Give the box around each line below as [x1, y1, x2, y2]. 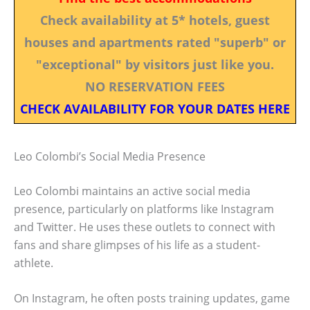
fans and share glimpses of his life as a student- [14, 237, 260, 253]
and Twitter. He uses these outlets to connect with [14, 219, 275, 235]
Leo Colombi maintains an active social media [14, 183, 250, 199]
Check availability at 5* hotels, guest [40, 11, 270, 28]
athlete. [14, 255, 53, 271]
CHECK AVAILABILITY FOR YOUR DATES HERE [20, 100, 290, 117]
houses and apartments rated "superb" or [24, 33, 286, 51]
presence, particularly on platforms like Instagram [14, 201, 274, 217]
